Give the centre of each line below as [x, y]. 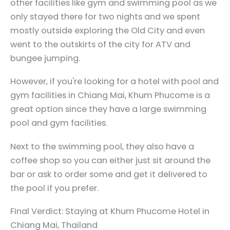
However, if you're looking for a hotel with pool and [114, 82]
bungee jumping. [45, 58]
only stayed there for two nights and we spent [105, 16]
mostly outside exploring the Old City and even [108, 30]
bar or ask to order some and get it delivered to [109, 174]
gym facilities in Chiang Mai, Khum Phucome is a [110, 95]
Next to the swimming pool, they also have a [102, 146]
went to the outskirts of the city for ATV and [100, 44]
